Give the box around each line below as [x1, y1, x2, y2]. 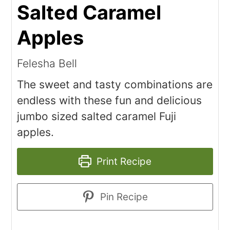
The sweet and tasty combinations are [17, 78, 213, 91]
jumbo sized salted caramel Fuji [17, 109, 177, 123]
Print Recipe [93, 155, 151, 167]
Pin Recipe [97, 190, 148, 203]
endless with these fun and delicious [17, 93, 202, 107]
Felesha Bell [17, 56, 78, 70]
